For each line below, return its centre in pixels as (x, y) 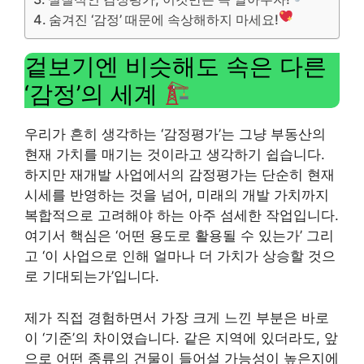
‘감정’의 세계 (94, 94)
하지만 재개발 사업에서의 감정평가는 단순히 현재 (180, 175)
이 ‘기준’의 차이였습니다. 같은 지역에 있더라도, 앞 (181, 338)
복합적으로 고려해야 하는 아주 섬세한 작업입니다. (182, 215)
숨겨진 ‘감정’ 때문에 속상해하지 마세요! (164, 19)
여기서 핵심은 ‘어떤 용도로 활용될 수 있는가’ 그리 (179, 236)
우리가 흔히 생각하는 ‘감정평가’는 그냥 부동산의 (175, 134)
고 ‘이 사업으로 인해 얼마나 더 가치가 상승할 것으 (180, 256)
